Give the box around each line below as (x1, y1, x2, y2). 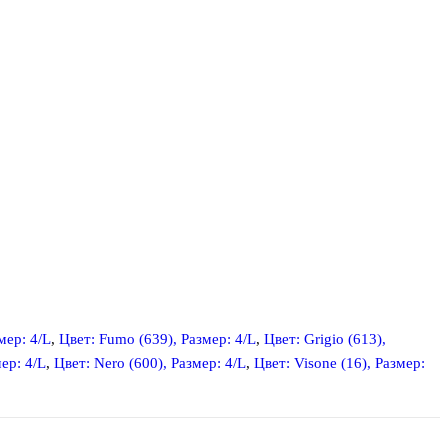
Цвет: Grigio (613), (264, 330, 386, 347)
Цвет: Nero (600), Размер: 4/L (54, 354, 246, 371)
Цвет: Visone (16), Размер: (254, 354, 425, 371)
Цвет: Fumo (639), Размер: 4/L (59, 330, 256, 347)
